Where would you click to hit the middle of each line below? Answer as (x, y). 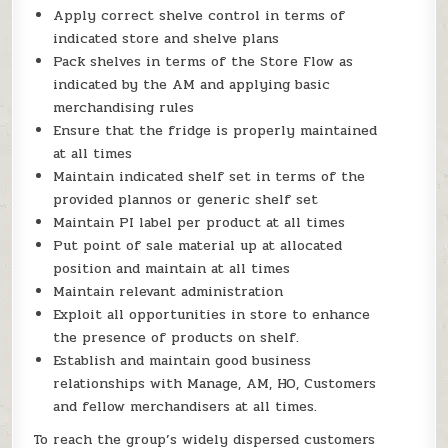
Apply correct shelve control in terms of (199, 16)
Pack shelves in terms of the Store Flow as (203, 62)
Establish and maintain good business (182, 361)
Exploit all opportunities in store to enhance (212, 315)
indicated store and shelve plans (181, 39)
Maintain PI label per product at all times (199, 223)
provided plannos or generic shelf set (186, 200)
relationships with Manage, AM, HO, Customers (215, 384)
